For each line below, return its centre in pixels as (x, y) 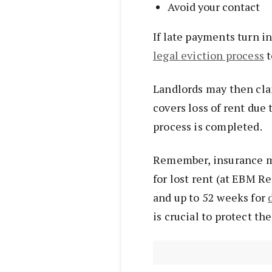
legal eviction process (209, 56)
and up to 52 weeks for (211, 198)
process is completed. (208, 127)
